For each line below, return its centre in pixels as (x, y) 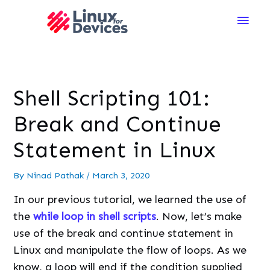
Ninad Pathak (57, 176)
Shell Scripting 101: (112, 99)
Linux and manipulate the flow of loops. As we (130, 250)
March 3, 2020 (121, 176)
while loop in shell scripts (95, 216)
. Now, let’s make (199, 216)
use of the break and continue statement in (124, 233)
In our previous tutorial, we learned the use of (130, 199)
